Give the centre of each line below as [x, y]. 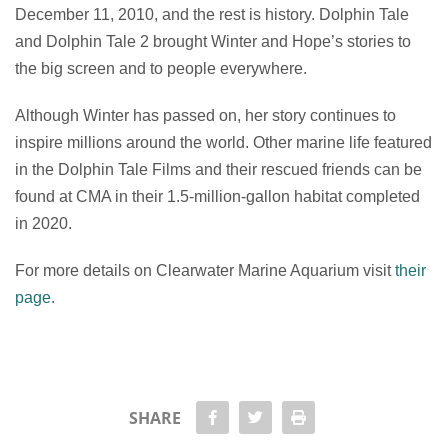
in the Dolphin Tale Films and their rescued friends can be [218, 169]
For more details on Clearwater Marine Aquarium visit [205, 270]
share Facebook [269, 416]
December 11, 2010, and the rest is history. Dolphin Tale [212, 14]
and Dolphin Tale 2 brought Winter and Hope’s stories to [213, 41]
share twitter [305, 416]
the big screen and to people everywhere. [161, 68]
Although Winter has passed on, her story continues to [205, 115]
